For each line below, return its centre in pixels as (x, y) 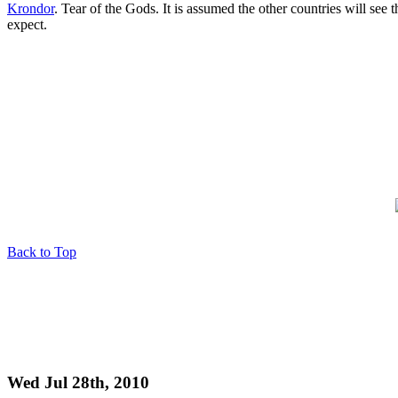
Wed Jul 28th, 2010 (78, 382)
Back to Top (42, 252)
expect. (27, 25)
